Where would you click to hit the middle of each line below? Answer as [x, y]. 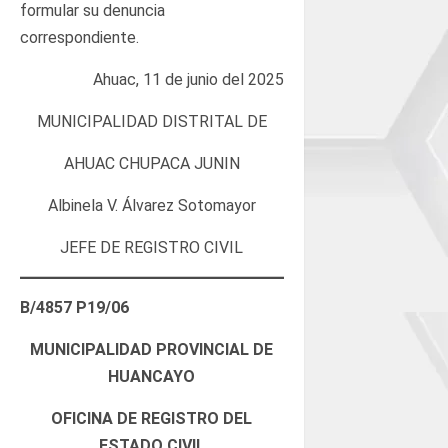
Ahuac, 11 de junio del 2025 [188, 79]
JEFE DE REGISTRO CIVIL [152, 247]
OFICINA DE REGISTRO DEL [152, 418]
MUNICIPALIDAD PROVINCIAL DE [152, 349]
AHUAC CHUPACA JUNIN [151, 163]
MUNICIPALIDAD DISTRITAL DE [151, 121]
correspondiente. [79, 37]
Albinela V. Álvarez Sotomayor [151, 205]
